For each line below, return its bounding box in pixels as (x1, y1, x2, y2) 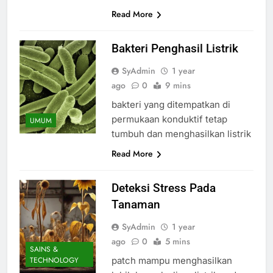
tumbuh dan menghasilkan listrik (111, 127, 251, 140)
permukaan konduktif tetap (111, 113, 227, 125)
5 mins (165, 235, 190, 247)
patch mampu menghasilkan (111, 254, 232, 266)
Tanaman (111, 197, 160, 211)
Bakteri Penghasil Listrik (111, 41, 238, 55)
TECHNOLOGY (30, 255, 79, 266)
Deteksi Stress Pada (111, 180, 216, 195)
